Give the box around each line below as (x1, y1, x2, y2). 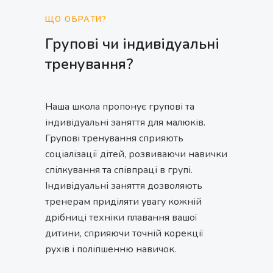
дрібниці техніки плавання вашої (45, 211, 197, 225)
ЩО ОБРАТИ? (45, 14, 107, 26)
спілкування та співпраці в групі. (45, 163, 193, 177)
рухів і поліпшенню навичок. (45, 243, 176, 257)
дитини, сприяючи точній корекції (45, 227, 204, 241)
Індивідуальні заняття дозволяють (45, 179, 202, 193)
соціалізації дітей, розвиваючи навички (45, 147, 227, 161)
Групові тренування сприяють (45, 132, 183, 146)
